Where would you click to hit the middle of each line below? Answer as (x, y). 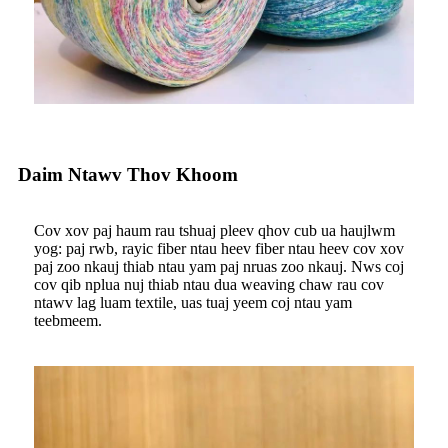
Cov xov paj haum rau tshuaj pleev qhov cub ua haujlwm (214, 231)
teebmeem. (68, 321)
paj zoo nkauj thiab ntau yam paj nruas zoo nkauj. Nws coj (219, 267)
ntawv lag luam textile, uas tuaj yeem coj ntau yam (193, 303)
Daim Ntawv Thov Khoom (128, 175)
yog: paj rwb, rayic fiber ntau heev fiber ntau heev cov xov (219, 249)
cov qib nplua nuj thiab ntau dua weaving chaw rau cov (209, 285)
